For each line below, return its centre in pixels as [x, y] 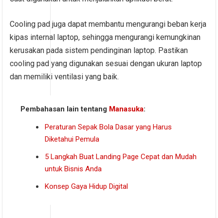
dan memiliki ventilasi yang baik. [64, 77]
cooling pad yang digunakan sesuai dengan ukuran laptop [106, 64]
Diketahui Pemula [72, 139]
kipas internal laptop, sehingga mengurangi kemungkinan [105, 37]
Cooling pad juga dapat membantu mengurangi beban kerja [108, 24]
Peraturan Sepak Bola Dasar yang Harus [109, 127]
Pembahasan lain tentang [65, 109]
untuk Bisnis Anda [73, 169]
